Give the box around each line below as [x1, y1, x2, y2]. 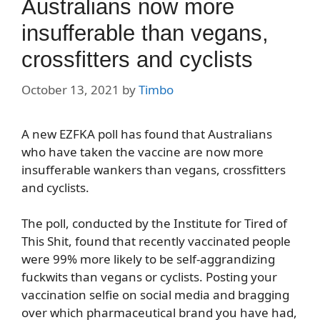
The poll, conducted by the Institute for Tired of [21, 215, 287, 232]
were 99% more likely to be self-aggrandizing [21, 251, 275, 268]
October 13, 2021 [21, 81, 119, 98]
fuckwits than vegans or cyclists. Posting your [21, 269, 277, 286]
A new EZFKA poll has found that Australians [21, 125, 272, 142]
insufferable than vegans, [21, 21, 269, 46]
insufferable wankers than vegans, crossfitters [21, 161, 286, 178]
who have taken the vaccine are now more [21, 143, 264, 160]
